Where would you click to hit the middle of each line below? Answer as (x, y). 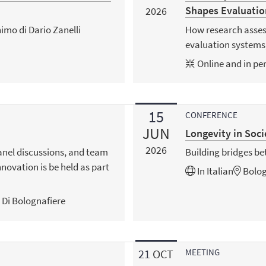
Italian (220, 171)
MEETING (202, 252)
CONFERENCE (211, 115)
